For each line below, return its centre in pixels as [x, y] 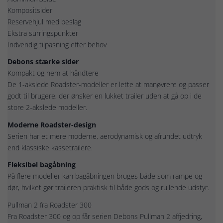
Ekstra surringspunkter [43, 33]
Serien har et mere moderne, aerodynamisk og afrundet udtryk [105, 136]
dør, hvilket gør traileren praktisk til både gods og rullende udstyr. [108, 188]
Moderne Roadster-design [52, 124]
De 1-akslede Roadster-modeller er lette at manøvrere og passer [108, 85]
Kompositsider [30, 10]
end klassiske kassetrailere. [50, 147]
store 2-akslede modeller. [47, 108]
